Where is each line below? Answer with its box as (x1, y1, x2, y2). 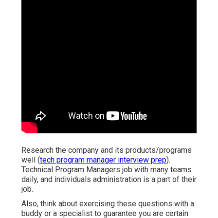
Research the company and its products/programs (21, 145, 192, 155)
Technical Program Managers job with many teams (21, 165, 192, 175)
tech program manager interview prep (40, 155, 166, 165)
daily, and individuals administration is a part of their (21, 175, 197, 184)
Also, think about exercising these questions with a (21, 199, 194, 209)
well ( (21, 155, 40, 165)
